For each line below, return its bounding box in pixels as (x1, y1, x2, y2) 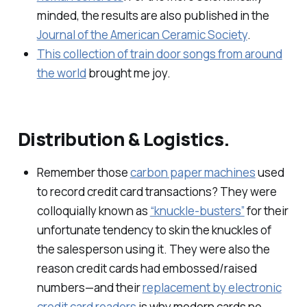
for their (244, 202, 288, 219)
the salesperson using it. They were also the (36, 241, 270, 257)
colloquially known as (36, 202, 150, 219)
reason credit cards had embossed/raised (36, 260, 257, 276)
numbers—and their (36, 279, 143, 295)
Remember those (36, 164, 130, 180)
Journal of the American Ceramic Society (36, 27, 247, 43)
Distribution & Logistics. (17, 125, 230, 151)
